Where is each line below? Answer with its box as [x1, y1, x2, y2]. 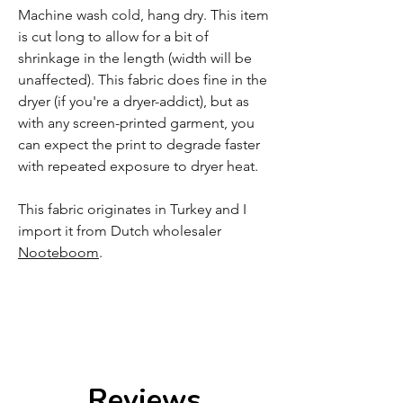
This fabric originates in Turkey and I [18, 201, 246, 219]
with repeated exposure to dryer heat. [18, 157, 262, 175]
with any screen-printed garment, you [18, 114, 255, 132]
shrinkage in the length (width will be [18, 49, 252, 67]
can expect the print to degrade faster [18, 136, 260, 154]
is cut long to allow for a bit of [18, 28, 209, 46]
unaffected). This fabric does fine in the [18, 71, 267, 89]
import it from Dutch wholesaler [18, 222, 221, 240]
